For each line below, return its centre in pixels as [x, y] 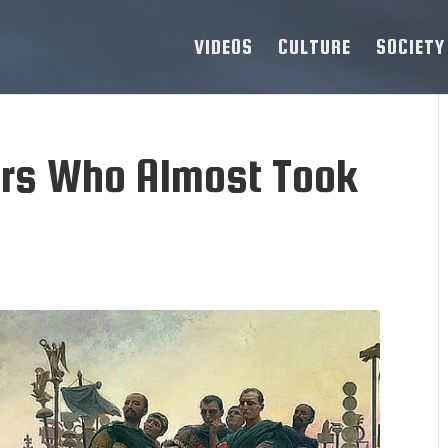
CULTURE [314, 46]
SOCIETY [410, 46]
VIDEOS [223, 46]
